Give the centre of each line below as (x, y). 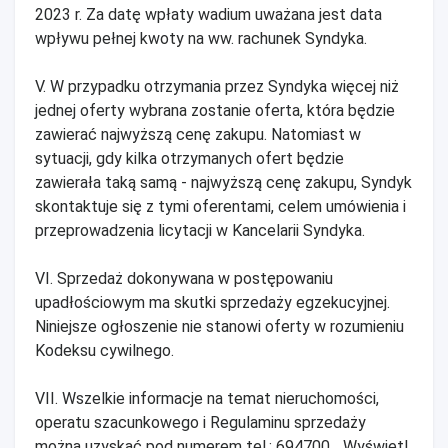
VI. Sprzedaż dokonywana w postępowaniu (184, 278)
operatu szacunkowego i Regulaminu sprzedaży (200, 422)
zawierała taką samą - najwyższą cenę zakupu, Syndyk (223, 182)
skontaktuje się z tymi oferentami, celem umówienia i (220, 206)
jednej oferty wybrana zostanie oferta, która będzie (215, 110)
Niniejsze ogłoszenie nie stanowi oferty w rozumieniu (219, 326)
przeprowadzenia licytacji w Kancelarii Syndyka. (200, 230)
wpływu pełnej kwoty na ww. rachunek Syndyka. (201, 38)
